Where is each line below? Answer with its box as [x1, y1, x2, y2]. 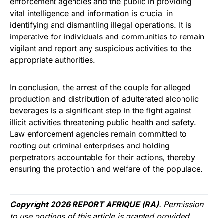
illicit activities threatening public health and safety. [10, 117, 196, 127]
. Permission [159, 199, 203, 209]
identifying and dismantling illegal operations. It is [10, 19, 191, 30]
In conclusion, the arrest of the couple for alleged [10, 82, 191, 92]
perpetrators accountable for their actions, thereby [10, 152, 195, 162]
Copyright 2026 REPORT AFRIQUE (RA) [10, 199, 159, 209]
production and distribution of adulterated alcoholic [10, 93, 199, 104]
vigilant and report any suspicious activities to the [10, 43, 191, 53]
